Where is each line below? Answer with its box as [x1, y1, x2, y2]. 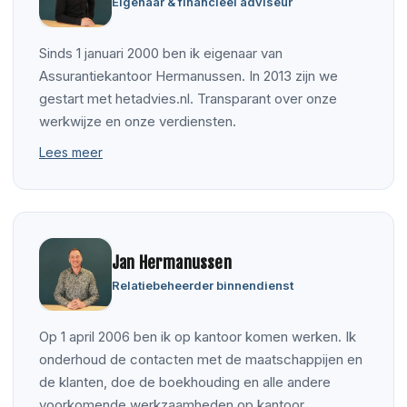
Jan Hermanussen [112, 252, 232, 273]
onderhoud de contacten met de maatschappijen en [39, 350, 362, 368]
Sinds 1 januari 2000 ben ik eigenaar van [39, 44, 283, 62]
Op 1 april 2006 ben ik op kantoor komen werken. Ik [39, 327, 356, 345]
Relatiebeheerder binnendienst [112, 277, 293, 293]
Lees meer [39, 144, 103, 160]
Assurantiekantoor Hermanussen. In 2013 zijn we [39, 66, 338, 84]
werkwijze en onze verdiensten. [39, 112, 236, 130]
